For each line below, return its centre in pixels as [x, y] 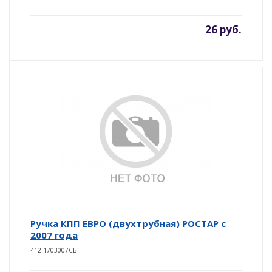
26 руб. [223, 29]
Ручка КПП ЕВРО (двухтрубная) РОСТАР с [128, 223]
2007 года [54, 235]
